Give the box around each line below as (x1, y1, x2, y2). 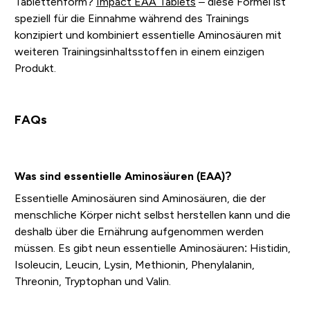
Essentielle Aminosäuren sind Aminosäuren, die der (14, 192, 266, 205)
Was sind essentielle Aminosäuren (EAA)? (14, 170, 232, 183)
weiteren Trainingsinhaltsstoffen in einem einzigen (14, 46, 264, 58)
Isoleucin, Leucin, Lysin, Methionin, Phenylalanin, (14, 259, 255, 271)
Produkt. (14, 62, 56, 75)
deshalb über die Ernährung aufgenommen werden (14, 226, 264, 238)
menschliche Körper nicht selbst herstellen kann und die (14, 209, 291, 221)
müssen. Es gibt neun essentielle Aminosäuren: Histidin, (14, 242, 291, 255)
